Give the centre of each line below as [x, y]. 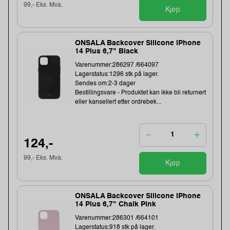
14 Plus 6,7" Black [107, 51]
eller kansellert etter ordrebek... [118, 102]
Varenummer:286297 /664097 [117, 65]
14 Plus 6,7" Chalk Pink [116, 205]
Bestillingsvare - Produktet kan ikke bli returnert [141, 93]
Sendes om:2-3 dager [106, 83]
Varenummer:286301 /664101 [117, 218]
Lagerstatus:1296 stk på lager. [117, 74]
